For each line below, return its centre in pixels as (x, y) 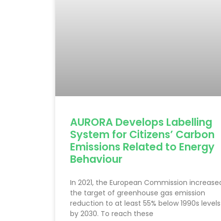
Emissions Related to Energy (142, 147)
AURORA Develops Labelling (141, 122)
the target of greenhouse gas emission (138, 193)
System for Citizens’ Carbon (142, 134)
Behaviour (96, 159)
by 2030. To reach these (112, 213)
